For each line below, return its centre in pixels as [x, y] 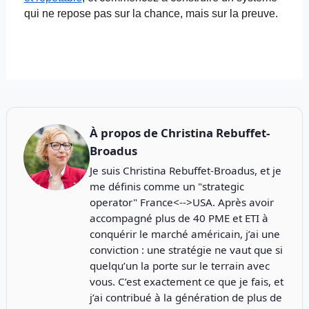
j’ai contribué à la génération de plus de [186, 297]
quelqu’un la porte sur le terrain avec [179, 265]
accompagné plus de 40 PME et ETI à [179, 218]
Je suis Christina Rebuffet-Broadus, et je [185, 170]
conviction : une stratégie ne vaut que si [186, 249]
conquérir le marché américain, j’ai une [185, 233]
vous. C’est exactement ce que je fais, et [186, 281]
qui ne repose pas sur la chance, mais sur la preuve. [151, 14]
